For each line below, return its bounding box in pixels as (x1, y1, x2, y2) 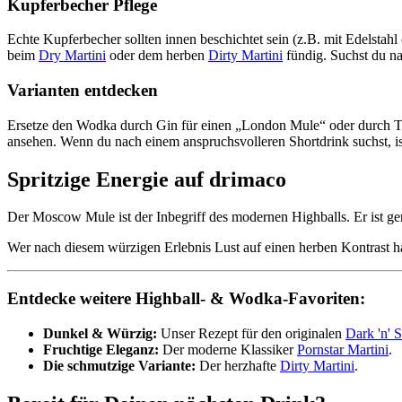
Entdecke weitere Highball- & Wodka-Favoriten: (7, 289, 365, 309)
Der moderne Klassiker (159, 341, 297, 357)
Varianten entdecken (7, 80, 158, 100)
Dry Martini (39, 48, 106, 64)
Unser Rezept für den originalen (157, 325, 345, 341)
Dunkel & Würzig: (43, 325, 157, 341)
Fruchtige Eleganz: (43, 341, 159, 357)
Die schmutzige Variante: (43, 357, 196, 373)
